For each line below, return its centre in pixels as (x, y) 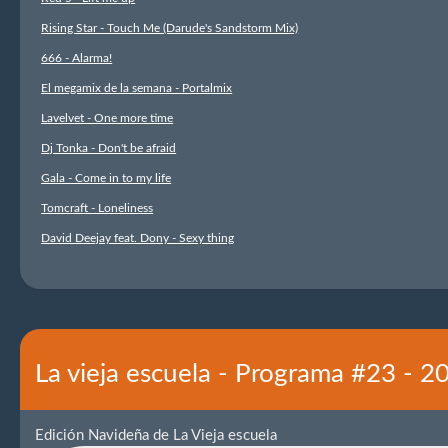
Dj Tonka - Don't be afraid (109, 148)
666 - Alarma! (77, 58)
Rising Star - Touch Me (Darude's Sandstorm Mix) (170, 28)
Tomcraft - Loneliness (97, 208)
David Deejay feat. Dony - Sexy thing (138, 238)
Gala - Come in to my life (106, 178)
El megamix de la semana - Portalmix (137, 88)
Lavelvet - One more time (107, 118)
